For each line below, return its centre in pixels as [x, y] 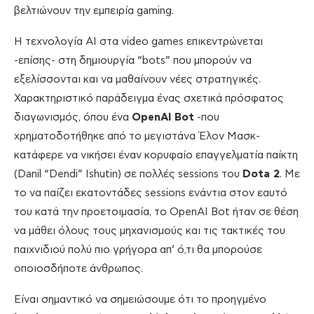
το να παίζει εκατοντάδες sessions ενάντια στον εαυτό [151, 193]
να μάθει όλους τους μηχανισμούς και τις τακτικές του [150, 231]
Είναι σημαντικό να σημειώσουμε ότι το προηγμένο [140, 300]
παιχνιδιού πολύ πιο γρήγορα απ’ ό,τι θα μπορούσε [138, 250]
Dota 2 [261, 175]
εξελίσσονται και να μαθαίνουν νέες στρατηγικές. [137, 80]
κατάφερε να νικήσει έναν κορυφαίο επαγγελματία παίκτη [156, 156]
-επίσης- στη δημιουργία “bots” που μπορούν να [133, 61]
